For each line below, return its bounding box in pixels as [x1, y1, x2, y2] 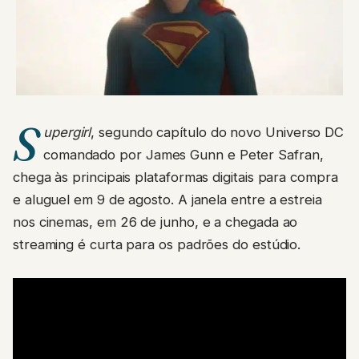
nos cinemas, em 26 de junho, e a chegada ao [13, 198, 298, 215]
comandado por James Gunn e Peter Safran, [42, 131, 324, 147]
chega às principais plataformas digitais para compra [13, 153, 338, 170]
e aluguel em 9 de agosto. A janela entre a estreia [13, 175, 322, 192]
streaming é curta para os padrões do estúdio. [13, 220, 301, 237]
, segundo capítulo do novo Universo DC [91, 108, 345, 125]
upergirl [42, 108, 91, 125]
